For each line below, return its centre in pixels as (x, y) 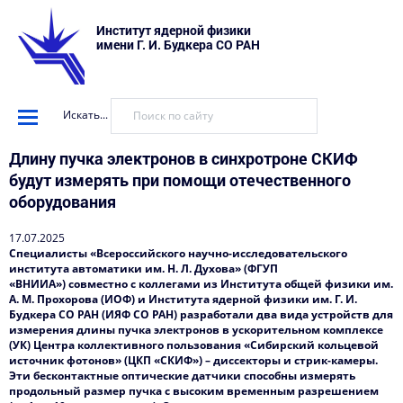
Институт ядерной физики (174, 30)
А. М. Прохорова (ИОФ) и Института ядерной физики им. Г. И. (183, 299)
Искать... (85, 115)
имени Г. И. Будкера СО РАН (178, 45)
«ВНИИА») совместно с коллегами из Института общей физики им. (201, 284)
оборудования (63, 201)
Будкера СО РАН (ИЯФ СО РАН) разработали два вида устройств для (201, 314)
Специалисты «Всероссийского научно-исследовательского (178, 253)
